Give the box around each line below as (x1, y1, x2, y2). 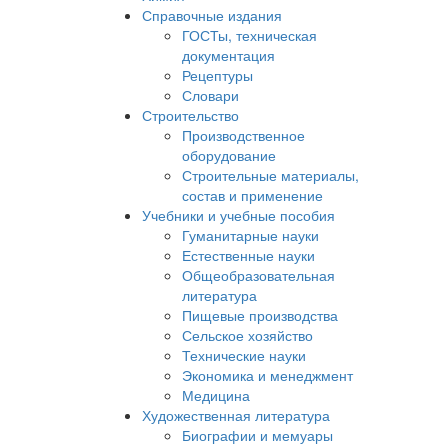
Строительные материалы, (182, 165, 359, 185)
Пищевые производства (182, 305, 338, 325)
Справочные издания (142, 5, 282, 25)
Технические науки (182, 345, 306, 365)
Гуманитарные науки (182, 225, 319, 245)
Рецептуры (182, 65, 253, 85)
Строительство (142, 105, 239, 125)
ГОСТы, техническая (182, 25, 317, 45)
